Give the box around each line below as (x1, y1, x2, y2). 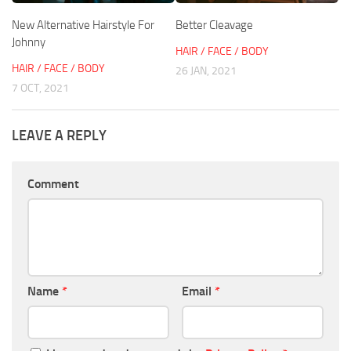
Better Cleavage (175, 17, 253, 32)
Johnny (12, 34, 45, 49)
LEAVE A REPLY (12, 127, 107, 145)
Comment (27, 176, 79, 192)
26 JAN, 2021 (175, 63, 237, 78)
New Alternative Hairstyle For (12, 17, 154, 32)
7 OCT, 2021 (12, 81, 69, 95)
